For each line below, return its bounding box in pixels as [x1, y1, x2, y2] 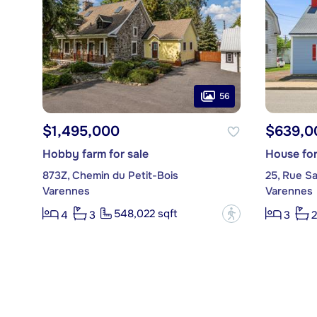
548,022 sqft [113, 207, 178, 221]
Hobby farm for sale [42, 146, 149, 162]
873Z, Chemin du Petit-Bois [42, 168, 178, 183]
